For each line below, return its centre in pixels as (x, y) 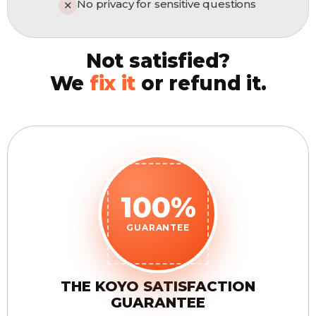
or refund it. (201, 83)
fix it (113, 83)
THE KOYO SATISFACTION (158, 286)
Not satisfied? (158, 61)
